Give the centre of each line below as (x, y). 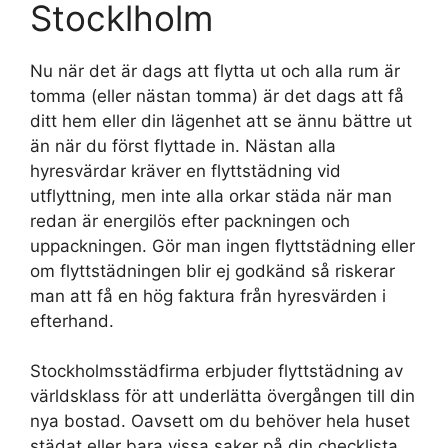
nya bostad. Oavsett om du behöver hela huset (220, 421)
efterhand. (72, 320)
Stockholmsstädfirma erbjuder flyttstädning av (216, 371)
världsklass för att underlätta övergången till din (222, 396)
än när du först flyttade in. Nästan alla (183, 145)
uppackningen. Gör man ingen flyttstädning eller (222, 245)
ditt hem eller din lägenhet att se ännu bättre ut (221, 120)
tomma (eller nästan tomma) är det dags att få (217, 95)
